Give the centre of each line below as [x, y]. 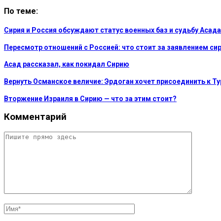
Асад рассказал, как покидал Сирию [67, 64]
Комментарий [35, 117]
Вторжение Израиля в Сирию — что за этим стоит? [90, 98]
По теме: [21, 11]
